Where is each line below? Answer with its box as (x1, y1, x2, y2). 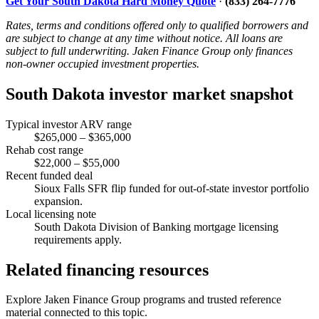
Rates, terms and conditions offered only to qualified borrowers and (6, 19, 308, 31)
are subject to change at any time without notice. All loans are (6, 31, 283, 44)
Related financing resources (6, 260, 209, 279)
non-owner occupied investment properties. (6, 57, 199, 70)
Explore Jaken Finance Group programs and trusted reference (6, 293, 281, 306)
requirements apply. (34, 233, 122, 246)
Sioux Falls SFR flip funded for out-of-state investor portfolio (34, 182, 309, 194)
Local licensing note (6, 207, 96, 220)
